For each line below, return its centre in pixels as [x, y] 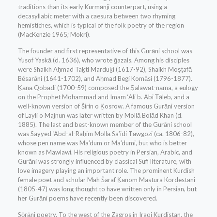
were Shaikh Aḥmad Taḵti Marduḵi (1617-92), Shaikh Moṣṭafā [105, 70]
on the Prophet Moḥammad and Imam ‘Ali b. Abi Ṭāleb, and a [103, 97]
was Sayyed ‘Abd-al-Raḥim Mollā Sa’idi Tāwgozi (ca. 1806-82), [106, 134]
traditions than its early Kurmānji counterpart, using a [92, 7]
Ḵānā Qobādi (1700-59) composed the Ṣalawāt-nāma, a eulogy [108, 88]
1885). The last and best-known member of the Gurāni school [105, 125]
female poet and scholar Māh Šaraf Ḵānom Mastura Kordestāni [106, 180]
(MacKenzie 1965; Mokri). [54, 35]
